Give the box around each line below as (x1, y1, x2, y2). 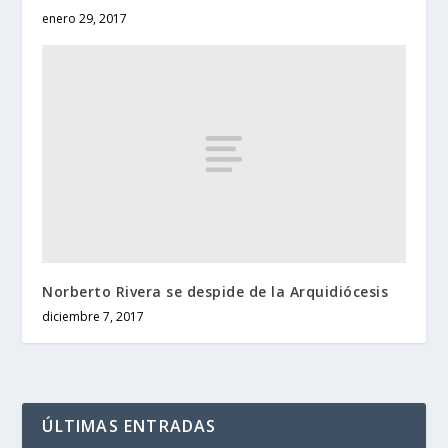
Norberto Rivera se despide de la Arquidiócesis (42, 281, 389, 301)
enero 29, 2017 (42, 9, 128, 27)
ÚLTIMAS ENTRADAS (42, 414, 217, 437)
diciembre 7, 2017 (42, 307, 145, 325)
